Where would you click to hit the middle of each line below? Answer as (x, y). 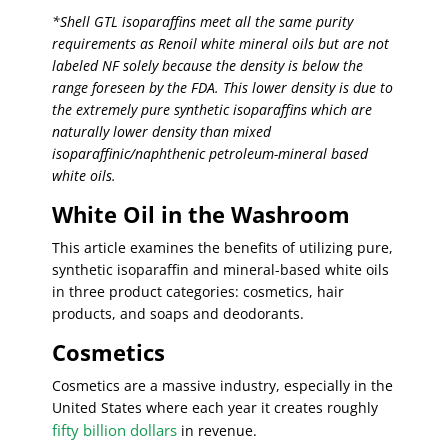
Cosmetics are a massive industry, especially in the (223, 386)
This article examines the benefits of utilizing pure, (223, 248)
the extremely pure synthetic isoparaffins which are (212, 110)
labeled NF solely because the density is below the (208, 66)
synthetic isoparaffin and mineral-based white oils (221, 270)
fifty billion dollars (115, 430)
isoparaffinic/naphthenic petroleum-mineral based (210, 154)
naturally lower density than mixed (162, 132)
